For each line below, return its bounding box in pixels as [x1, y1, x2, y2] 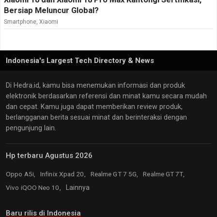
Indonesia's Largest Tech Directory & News [6, 56, 154, 65]
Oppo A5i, [6, 170, 37, 178]
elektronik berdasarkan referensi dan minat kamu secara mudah [6, 92, 207, 100]
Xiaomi [39, 18, 58, 25]
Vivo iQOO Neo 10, [6, 183, 62, 191]
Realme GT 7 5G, [90, 170, 140, 178]
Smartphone [4, 18, 36, 25]
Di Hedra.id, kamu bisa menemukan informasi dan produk [6, 81, 185, 90]
